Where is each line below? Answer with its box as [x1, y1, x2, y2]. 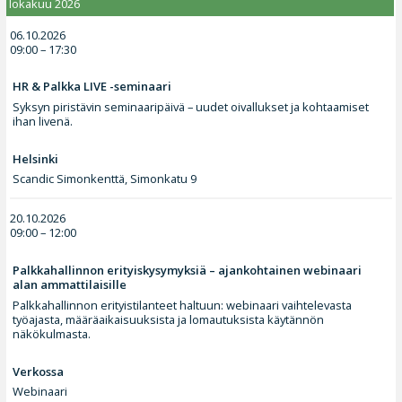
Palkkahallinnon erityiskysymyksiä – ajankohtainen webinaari [13, 262, 363, 279]
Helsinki [13, 150, 59, 167]
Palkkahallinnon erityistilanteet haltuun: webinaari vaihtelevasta [13, 296, 353, 313]
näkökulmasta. [13, 325, 92, 342]
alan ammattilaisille [13, 276, 127, 293]
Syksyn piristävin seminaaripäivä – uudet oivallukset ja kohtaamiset [13, 98, 370, 115]
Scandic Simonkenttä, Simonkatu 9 [13, 170, 197, 188]
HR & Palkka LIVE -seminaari [13, 78, 172, 95]
